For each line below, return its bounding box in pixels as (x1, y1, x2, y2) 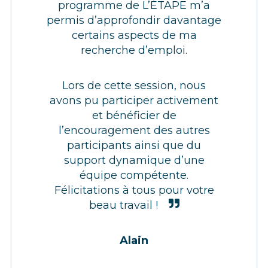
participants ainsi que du (67, 139, 201, 153)
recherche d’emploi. (81, 44, 187, 57)
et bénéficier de (92, 109, 176, 123)
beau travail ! (89, 199, 158, 212)
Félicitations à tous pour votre (54, 184, 214, 197)
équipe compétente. (80, 169, 188, 182)
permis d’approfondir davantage (47, 14, 221, 28)
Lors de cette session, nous (62, 79, 206, 93)
